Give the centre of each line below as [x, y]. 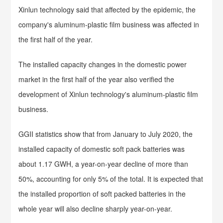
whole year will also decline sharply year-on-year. [96, 209]
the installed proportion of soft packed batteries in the [102, 194]
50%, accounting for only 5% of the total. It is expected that [111, 179]
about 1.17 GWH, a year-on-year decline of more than [104, 164]
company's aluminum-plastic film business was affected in [109, 24]
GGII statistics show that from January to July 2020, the [106, 134]
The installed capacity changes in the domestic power [103, 64]
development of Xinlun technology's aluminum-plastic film [109, 94]
